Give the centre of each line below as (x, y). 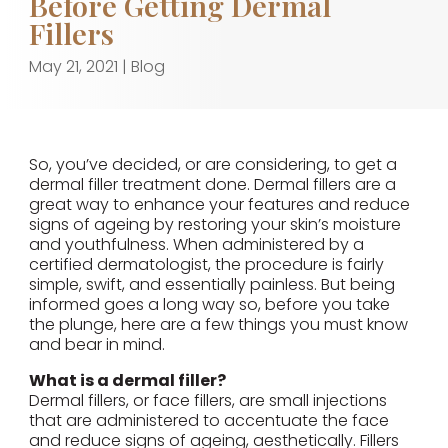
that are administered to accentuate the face (208, 421)
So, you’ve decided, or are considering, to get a (212, 165)
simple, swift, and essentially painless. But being (211, 285)
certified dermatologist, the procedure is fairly (206, 265)
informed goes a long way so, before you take (209, 305)
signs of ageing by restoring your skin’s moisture (214, 225)
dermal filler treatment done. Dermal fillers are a (212, 185)
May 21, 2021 (73, 67)
